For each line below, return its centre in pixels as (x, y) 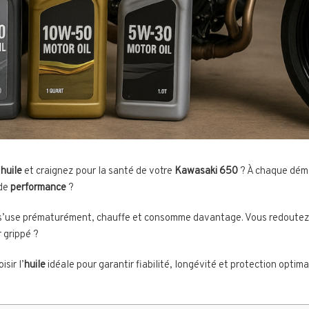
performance (38, 188)
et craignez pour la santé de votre (98, 172)
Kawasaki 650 (206, 172)
